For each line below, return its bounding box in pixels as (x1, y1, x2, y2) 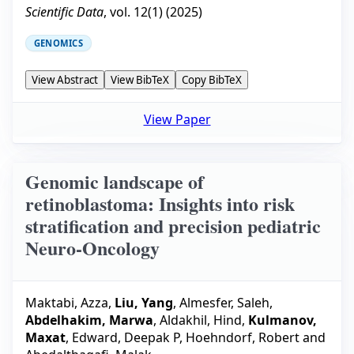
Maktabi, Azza (25, 293, 108, 311)
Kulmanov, (248, 311, 317, 329)
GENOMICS (34, 36, 83, 49)
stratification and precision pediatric (25, 212, 321, 240)
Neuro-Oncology (25, 234, 160, 262)
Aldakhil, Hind (160, 311, 242, 329)
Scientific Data (25, 2, 104, 21)
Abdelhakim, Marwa (25, 311, 153, 329)
